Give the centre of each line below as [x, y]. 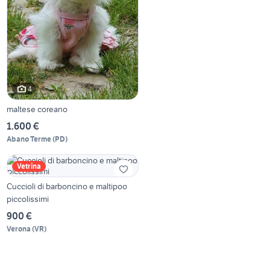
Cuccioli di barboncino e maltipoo [67, 187]
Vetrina [29, 166]
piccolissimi [28, 199]
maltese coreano [37, 109]
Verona [19, 229]
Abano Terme [29, 139]
